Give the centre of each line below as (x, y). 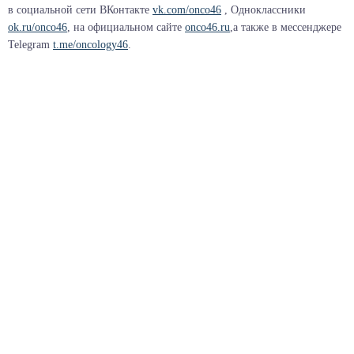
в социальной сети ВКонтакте (80, 10)
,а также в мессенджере (286, 28)
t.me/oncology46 (90, 45)
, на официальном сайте (126, 28)
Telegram (30, 45)
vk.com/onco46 (187, 10)
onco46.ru (207, 28)
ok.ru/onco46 (38, 28)
